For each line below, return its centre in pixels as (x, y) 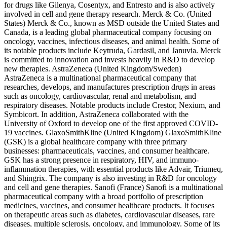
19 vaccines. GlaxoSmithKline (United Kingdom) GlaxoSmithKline (113, 133)
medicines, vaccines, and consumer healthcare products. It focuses (109, 206)
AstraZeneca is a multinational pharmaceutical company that (100, 78)
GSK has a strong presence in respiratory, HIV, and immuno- (101, 160)
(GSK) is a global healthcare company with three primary (96, 142)
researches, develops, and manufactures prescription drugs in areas (110, 87)
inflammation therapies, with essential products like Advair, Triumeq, (113, 169)
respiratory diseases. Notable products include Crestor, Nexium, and (112, 105)
